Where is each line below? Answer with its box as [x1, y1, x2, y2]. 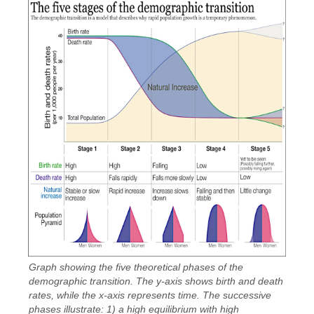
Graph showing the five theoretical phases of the [29, 261, 244, 273]
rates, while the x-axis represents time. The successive [29, 289, 272, 301]
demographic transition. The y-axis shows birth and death [29, 275, 284, 287]
